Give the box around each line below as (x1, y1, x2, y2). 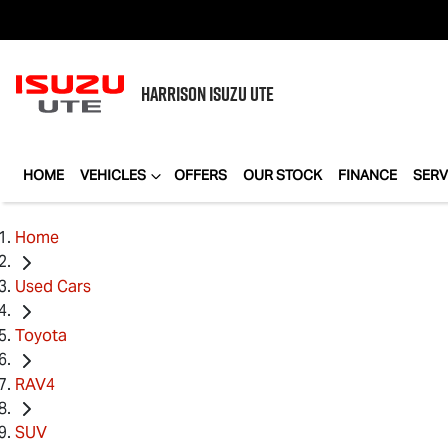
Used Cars (15, 275, 91, 297)
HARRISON (141, 80, 209, 108)
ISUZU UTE (209, 80, 274, 108)
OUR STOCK (243, 166, 322, 184)
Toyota (15, 324, 67, 346)
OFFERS (174, 166, 227, 184)
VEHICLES (80, 166, 146, 184)
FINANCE (338, 166, 397, 184)
